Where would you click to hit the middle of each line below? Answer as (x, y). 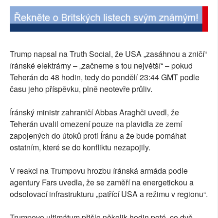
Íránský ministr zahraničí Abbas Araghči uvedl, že (94, 112)
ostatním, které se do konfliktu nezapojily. (80, 147)
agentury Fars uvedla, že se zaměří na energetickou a (102, 182)
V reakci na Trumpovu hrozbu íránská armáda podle (99, 171)
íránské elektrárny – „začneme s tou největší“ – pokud (101, 66)
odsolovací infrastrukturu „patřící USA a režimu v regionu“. (109, 194)
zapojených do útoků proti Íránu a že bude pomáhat (98, 136)
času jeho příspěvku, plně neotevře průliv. (81, 89)
